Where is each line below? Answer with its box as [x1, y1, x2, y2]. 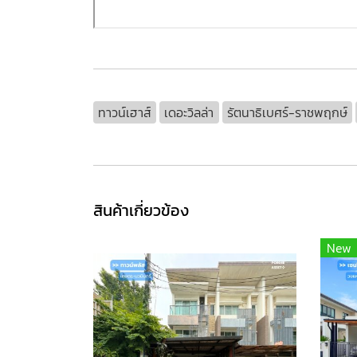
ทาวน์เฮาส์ [98, 103, 151, 122]
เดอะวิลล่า [164, 103, 214, 122]
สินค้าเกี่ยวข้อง [93, 198, 189, 222]
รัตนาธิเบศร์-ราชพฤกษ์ [226, 103, 347, 122]
